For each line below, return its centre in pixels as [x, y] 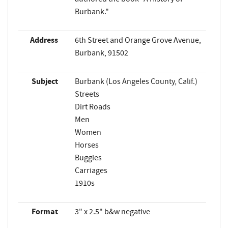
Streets [87, 94]
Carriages [91, 171]
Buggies [88, 158]
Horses [87, 145]
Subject [45, 82]
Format [45, 212]
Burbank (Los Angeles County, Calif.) [136, 82]
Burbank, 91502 [101, 53]
